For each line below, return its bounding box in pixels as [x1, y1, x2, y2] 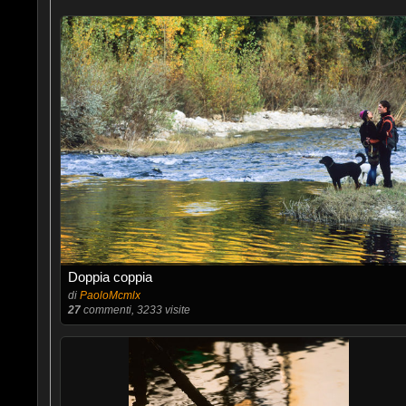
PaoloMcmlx [79, 289, 140, 302]
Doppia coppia [67, 269, 152, 285]
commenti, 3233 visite [80, 304, 190, 316]
